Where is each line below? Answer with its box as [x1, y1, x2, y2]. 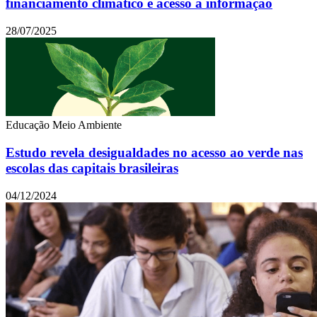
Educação [6, 119, 52, 132]
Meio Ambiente [52, 119, 122, 132]
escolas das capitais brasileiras [6, 160, 178, 175]
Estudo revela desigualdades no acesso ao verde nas [6, 144, 303, 160]
